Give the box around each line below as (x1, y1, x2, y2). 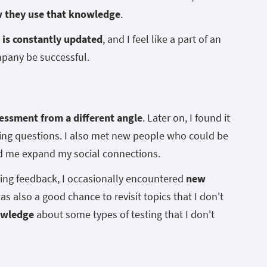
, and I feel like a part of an (103, 32, 221, 46)
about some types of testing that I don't (34, 207, 215, 221)
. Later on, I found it (142, 110, 230, 125)
